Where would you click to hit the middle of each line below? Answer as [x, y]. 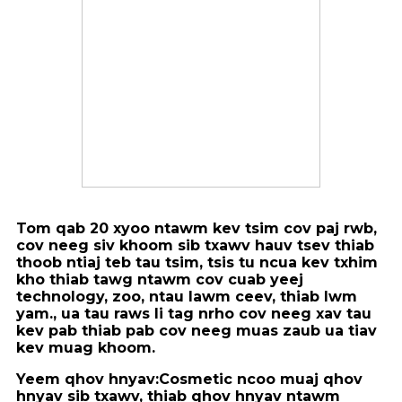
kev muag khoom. [86, 348]
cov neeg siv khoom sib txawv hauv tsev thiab [195, 245]
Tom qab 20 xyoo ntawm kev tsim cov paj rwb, [197, 228]
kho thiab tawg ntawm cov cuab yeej [160, 280]
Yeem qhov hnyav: [87, 379]
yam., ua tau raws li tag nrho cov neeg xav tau [194, 314]
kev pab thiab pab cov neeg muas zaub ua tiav [197, 331]
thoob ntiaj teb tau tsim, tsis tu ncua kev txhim [197, 262]
